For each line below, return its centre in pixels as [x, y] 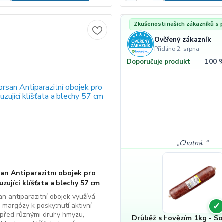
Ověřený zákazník [183, 40]
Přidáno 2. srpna [177, 49]
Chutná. [193, 143]
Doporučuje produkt [159, 62]
